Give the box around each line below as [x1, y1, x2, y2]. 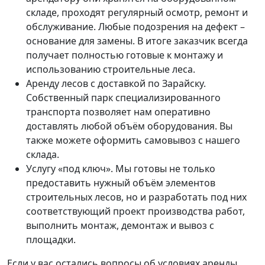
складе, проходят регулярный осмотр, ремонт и [26, 6, 248, 19]
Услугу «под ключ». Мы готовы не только [26, 162, 215, 175]
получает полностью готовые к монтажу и [26, 49, 223, 62]
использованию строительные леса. [26, 63, 195, 76]
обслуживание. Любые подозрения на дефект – [26, 20, 245, 33]
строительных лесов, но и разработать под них [26, 190, 247, 203]
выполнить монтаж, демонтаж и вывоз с [26, 219, 214, 232]
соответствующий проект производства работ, [26, 205, 245, 218]
